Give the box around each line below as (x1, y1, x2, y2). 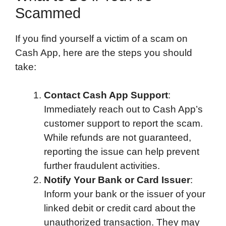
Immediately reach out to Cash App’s (44, 104, 203, 115)
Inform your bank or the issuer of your (44, 189, 205, 200)
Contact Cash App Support (44, 90, 168, 101)
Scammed (15, 5, 81, 21)
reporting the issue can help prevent (44, 146, 199, 157)
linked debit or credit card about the (44, 203, 196, 214)
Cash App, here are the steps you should (15, 47, 192, 58)
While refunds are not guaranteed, (44, 132, 191, 143)
